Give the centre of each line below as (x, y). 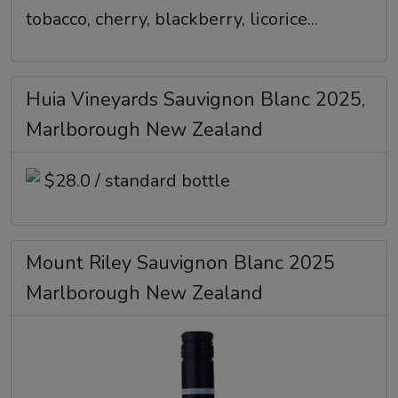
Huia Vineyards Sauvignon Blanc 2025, (195, 100)
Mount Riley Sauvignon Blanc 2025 (180, 263)
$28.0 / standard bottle (137, 181)
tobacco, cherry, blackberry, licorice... (172, 20)
